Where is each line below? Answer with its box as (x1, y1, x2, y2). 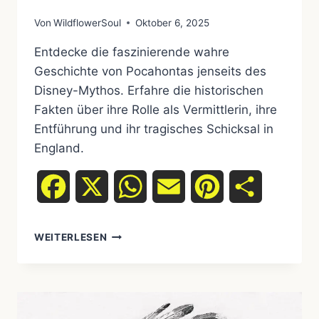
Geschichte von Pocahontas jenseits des (34, 63, 266, 78)
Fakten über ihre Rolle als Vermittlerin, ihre (34, 102, 277, 117)
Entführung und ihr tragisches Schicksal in (34, 121, 273, 136)
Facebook (70, 179, 123, 194)
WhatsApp (147, 179, 202, 194)
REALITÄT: (106, 257, 160, 269)
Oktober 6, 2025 (135, 16, 210, 28)
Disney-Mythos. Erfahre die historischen (34, 83, 263, 98)
